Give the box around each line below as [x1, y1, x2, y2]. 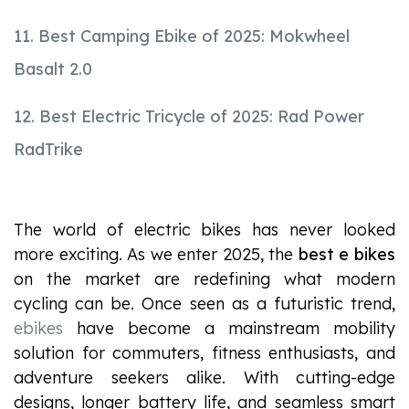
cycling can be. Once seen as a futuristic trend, [14, 293, 395, 315]
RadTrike [14, 139, 83, 161]
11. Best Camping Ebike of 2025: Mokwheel [14, 26, 350, 47]
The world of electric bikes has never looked [14, 219, 395, 241]
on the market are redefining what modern [14, 268, 395, 290]
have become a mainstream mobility [63, 318, 395, 340]
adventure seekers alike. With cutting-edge [14, 367, 395, 389]
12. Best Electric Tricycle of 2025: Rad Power [14, 106, 364, 128]
